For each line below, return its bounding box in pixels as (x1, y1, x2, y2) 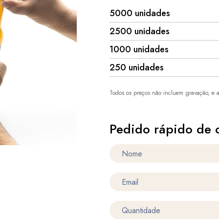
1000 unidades (109, 43, 169, 56)
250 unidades (109, 61, 164, 74)
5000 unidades (109, 7, 170, 20)
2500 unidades (109, 25, 170, 38)
